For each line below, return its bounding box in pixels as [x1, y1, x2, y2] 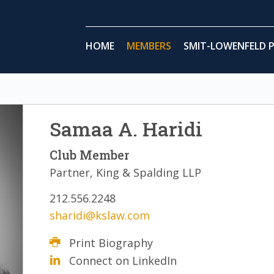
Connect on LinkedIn [69, 253, 177, 268]
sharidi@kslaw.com [50, 208, 150, 223]
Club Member [50, 147, 130, 163]
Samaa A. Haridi [50, 116, 203, 142]
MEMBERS [127, 39, 171, 53]
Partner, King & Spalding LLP [50, 165, 202, 180]
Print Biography [69, 235, 154, 251]
